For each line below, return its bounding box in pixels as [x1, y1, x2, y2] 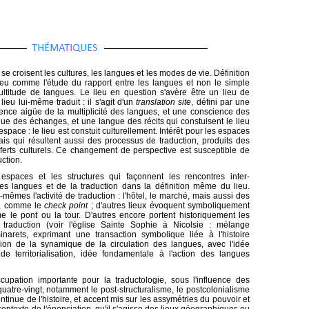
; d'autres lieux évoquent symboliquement [88, 201, 250, 210]
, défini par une [191, 97, 250, 107]
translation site [136, 97, 192, 107]
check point [44, 201, 88, 210]
